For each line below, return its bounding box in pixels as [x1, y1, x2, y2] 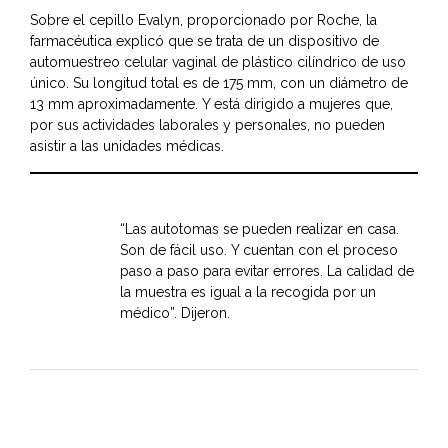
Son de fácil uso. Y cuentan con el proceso [120, 242, 398, 259]
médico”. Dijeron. [120, 305, 230, 322]
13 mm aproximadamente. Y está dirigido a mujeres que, [30, 96, 393, 113]
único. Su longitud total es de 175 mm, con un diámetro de [30, 75, 408, 92]
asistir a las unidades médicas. [30, 138, 224, 155]
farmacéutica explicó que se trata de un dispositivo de [30, 33, 379, 50]
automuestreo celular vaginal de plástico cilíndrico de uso [30, 54, 406, 71]
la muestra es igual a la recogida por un [120, 284, 376, 301]
